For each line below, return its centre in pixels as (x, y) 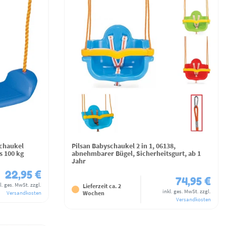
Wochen (94, 193)
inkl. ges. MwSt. (181, 191)
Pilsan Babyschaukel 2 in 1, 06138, (124, 146)
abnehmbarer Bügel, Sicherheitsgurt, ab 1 (136, 154)
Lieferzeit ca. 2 (102, 186)
